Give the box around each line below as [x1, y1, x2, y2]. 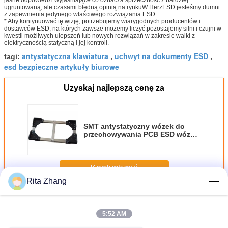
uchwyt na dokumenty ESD [115, 51, 208, 62]
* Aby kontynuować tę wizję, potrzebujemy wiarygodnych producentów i [4, 18, 201, 25]
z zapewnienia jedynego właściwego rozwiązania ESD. [4, 11, 157, 18]
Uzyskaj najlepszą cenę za [64, 83, 164, 93]
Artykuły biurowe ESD [38, 190, 118, 202]
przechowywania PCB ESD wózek [83, 130, 198, 139]
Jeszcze [4, 192, 38, 201]
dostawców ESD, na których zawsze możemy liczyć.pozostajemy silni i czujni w [4, 25, 221, 33]
